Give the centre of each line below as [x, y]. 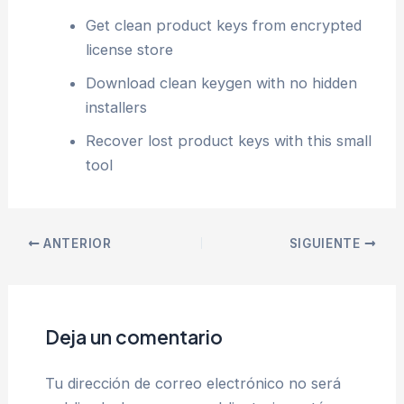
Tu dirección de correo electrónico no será [193, 383]
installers [116, 107]
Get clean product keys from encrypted [223, 25]
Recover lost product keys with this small [228, 140]
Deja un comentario [133, 336]
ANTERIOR [76, 244]
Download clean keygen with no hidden [221, 83]
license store [129, 49]
